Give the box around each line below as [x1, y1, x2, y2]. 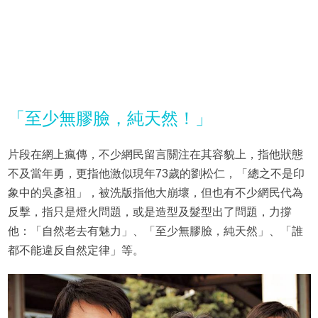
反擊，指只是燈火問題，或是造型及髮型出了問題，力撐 [7, 206, 292, 219]
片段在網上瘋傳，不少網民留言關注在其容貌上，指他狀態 [7, 148, 303, 161]
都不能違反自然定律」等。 [7, 244, 144, 257]
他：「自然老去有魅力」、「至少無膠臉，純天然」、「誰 [7, 225, 303, 238]
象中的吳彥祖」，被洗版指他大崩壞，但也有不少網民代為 [7, 187, 303, 199]
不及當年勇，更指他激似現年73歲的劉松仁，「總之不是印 [7, 168, 305, 180]
